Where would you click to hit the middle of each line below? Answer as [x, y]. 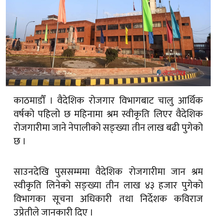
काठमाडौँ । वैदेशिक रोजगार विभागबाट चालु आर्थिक [108, 101]
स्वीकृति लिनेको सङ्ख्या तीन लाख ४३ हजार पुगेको [108, 186]
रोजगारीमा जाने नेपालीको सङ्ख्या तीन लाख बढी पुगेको [108, 128]
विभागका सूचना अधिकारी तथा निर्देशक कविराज [108, 199]
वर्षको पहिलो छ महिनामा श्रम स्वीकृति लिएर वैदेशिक [108, 115]
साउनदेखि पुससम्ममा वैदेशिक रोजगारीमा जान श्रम [108, 172]
